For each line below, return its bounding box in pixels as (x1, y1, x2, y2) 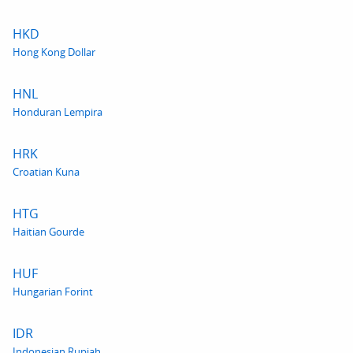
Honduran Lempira (13, 105, 102, 119)
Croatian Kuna (13, 165, 80, 179)
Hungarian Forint (13, 284, 93, 299)
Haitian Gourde (13, 225, 84, 239)
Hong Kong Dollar (13, 45, 95, 59)
